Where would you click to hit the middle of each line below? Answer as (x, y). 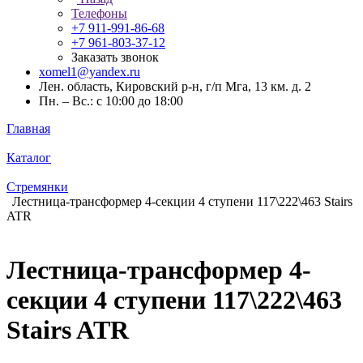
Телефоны (99, 13)
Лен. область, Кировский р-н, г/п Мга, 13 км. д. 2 (175, 86)
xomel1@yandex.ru (90, 72)
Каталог (29, 158)
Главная (28, 128)
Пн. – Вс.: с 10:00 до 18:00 (111, 101)
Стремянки (37, 187)
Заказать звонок (115, 57)
